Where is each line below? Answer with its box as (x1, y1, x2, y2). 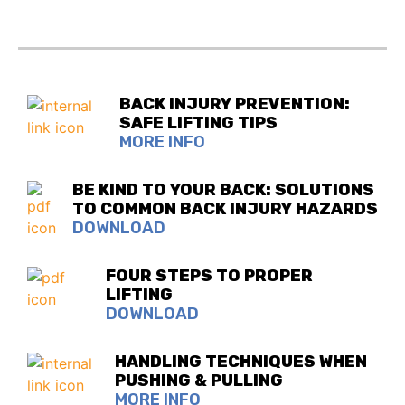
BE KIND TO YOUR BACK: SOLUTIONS (72, 180, 374, 201)
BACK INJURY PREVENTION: (119, 93, 351, 114)
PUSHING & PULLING (114, 371, 283, 391)
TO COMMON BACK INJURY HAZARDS (72, 199, 378, 220)
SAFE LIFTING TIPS (119, 112, 278, 133)
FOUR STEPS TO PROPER (106, 266, 314, 287)
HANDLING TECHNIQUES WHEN (114, 352, 367, 372)
